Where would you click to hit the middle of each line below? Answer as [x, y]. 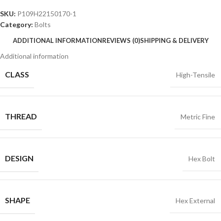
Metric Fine [198, 117]
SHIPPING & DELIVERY [174, 40]
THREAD [21, 116]
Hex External [195, 201]
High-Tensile [196, 75]
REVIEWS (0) [121, 40]
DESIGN [19, 158]
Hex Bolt [202, 159]
